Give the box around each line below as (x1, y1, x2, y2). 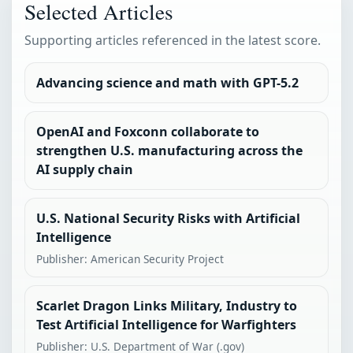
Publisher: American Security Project (36, 251, 224, 267)
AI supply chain (36, 161, 133, 179)
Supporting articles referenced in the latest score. (24, 32, 321, 50)
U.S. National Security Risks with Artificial (36, 210, 300, 228)
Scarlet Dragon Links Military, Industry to (36, 297, 297, 315)
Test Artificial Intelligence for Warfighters (36, 316, 296, 334)
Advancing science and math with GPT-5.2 (36, 74, 299, 92)
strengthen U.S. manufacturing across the (36, 142, 303, 160)
